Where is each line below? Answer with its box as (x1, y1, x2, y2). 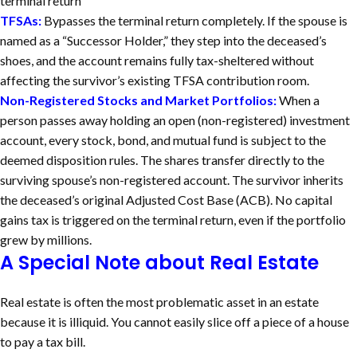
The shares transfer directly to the (140, 151, 324, 167)
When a (279, 92, 320, 108)
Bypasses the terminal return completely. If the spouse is (41, 12, 347, 28)
